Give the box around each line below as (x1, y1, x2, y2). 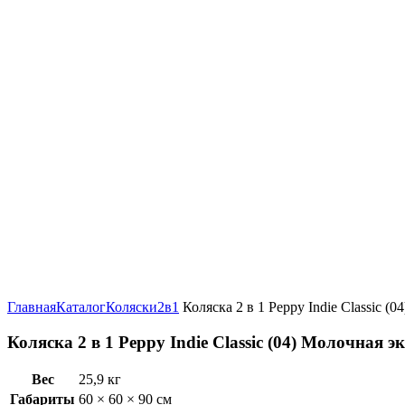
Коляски (106, 299, 157, 315)
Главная (7, 299, 56, 315)
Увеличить (7, 283, 72, 298)
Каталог (56, 299, 106, 315)
